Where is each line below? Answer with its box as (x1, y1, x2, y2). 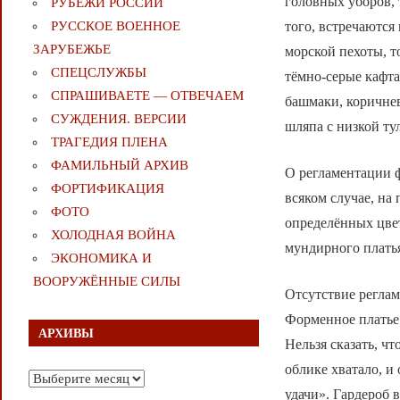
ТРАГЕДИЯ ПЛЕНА (50, 135, 168, 150)
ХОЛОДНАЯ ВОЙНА (50, 228, 176, 243)
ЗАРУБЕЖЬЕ (32, 42, 111, 57)
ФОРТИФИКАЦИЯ (50, 181, 164, 196)
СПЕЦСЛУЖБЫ (50, 65, 146, 80)
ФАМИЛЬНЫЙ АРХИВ (50, 158, 188, 173)
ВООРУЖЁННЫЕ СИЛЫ (32, 274, 180, 289)
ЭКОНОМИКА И (50, 251, 152, 266)
